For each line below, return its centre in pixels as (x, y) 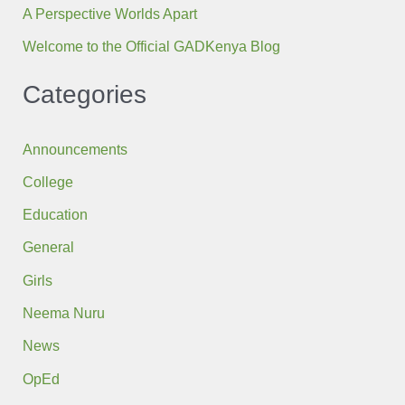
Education (56, 215)
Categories (85, 94)
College (48, 181)
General (49, 247)
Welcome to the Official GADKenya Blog (152, 47)
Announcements (75, 149)
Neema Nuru (64, 313)
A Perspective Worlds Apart (110, 13)
